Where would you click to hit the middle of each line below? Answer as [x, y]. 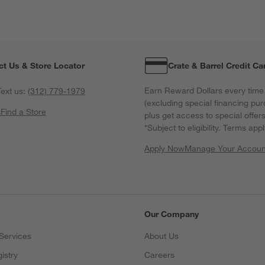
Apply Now [164, 149]
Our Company [172, 214]
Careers [159, 255]
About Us [161, 236]
